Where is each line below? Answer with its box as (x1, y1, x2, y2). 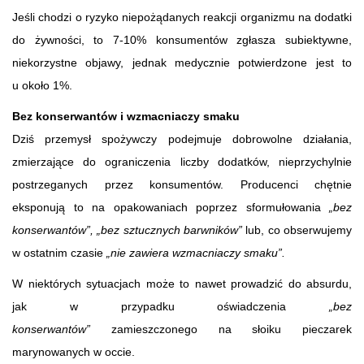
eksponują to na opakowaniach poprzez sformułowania (12, 200, 329, 214)
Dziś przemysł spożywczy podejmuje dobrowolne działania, (12, 132, 352, 145)
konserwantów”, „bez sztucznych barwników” (12, 223, 242, 236)
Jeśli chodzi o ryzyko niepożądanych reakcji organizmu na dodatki (12, 10, 352, 24)
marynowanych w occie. (12, 344, 135, 358)
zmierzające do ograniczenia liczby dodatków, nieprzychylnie (12, 154, 352, 168)
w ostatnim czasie (12, 245, 106, 259)
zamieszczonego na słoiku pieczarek (90, 322, 352, 336)
